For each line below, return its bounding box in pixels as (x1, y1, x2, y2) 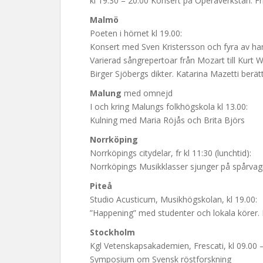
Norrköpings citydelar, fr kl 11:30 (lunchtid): (90, 147, 251, 159)
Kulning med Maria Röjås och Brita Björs (90, 114, 245, 126)
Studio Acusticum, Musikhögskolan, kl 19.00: (90, 194, 257, 205)
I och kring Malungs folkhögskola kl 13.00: (90, 101, 248, 112)
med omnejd (122, 87, 173, 99)
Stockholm (90, 227, 135, 238)
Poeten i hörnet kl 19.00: (90, 28, 182, 39)
